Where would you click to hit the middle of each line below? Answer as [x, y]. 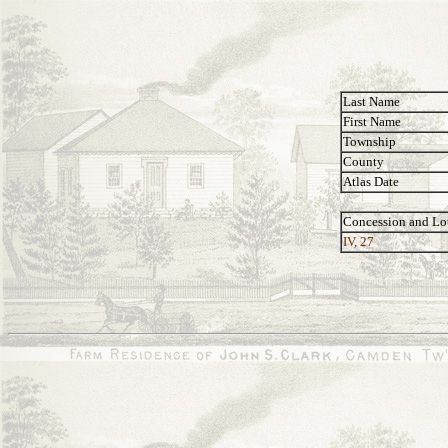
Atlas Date [371, 181]
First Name [372, 121]
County [363, 161]
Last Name [371, 101]
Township [369, 141]
